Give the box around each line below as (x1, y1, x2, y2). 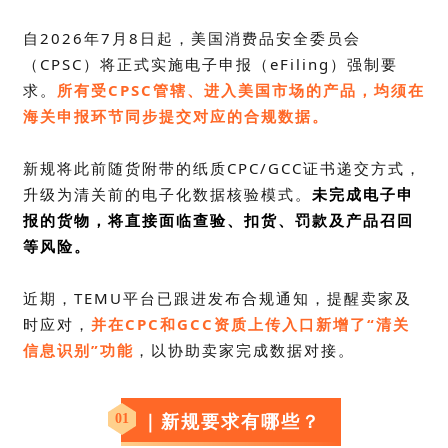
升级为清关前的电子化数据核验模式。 (23, 183, 312, 204)
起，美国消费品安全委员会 (157, 27, 361, 48)
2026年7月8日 (40, 27, 157, 48)
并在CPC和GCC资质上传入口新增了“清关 (91, 313, 410, 334)
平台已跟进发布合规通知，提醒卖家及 (123, 287, 412, 308)
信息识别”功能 (23, 339, 134, 360)
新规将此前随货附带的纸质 (23, 157, 227, 178)
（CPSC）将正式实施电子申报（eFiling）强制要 (23, 53, 398, 74)
